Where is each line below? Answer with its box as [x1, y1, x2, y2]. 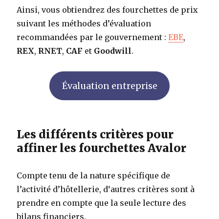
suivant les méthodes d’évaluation [17, 18, 152, 28]
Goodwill [94, 45, 132, 56]
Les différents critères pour [17, 127, 174, 141]
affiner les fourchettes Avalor [17, 140, 187, 155]
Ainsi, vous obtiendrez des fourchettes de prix [17, 4, 198, 15]
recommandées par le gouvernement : [17, 32, 169, 42]
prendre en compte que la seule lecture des [17, 197, 187, 208]
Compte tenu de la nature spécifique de [17, 170, 171, 180]
